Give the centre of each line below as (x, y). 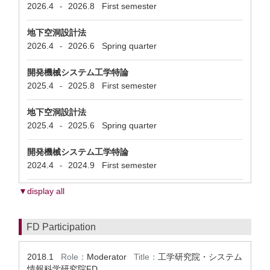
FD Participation (61, 227)
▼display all (42, 191)
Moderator (110, 257)
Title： (146, 257)
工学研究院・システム (200, 257)
